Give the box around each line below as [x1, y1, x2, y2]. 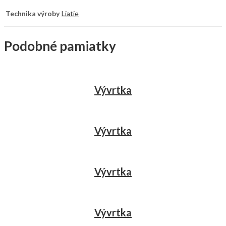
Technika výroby [6, 9, 60, 18]
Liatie [62, 9, 79, 18]
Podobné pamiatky [4, 38, 116, 54]
